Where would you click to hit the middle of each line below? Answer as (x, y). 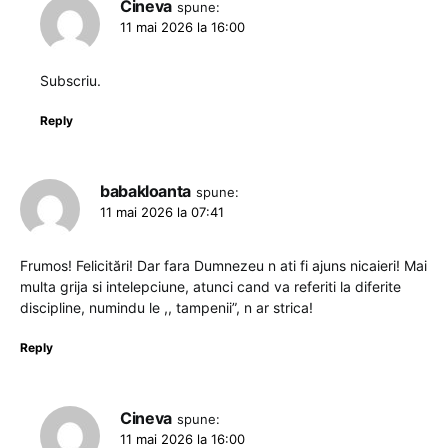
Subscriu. (70, 80)
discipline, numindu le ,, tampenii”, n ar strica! (166, 307)
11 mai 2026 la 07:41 (162, 212)
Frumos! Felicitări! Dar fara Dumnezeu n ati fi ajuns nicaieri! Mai (223, 265)
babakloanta (146, 191)
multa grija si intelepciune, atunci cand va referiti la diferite (210, 286)
